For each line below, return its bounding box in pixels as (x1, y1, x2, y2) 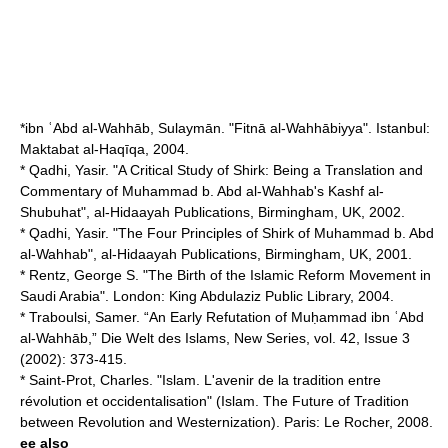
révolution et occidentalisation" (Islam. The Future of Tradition (20, 393, 409, 409)
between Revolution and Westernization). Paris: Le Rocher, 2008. (20, 414, 433, 430)
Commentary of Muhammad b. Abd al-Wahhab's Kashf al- (20, 183, 384, 199)
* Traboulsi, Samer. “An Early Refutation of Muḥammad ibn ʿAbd (20, 309, 424, 325)
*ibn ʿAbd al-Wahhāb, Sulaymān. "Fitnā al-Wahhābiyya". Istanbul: (20, 120, 430, 136)
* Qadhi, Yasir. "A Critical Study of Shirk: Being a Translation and (20, 162, 423, 178)
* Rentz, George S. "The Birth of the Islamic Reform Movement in (20, 267, 431, 283)
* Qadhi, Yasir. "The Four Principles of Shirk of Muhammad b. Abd (20, 225, 434, 241)
